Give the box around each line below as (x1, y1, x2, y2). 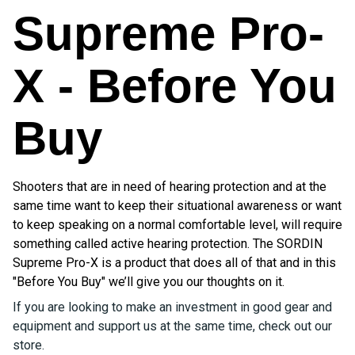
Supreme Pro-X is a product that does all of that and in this (13, 254, 336, 270)
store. (13, 337, 44, 353)
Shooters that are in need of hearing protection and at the (13, 178, 326, 194)
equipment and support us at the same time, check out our (13, 318, 332, 334)
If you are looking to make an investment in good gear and (13, 299, 332, 315)
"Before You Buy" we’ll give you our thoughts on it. (13, 273, 284, 289)
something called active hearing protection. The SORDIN (13, 235, 323, 251)
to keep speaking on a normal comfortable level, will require (13, 216, 342, 232)
